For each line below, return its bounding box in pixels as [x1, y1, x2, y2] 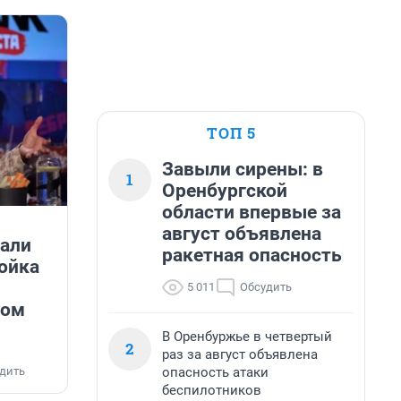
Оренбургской [162, 180, 287, 201]
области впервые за [162, 201, 341, 223]
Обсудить [240, 280, 292, 294]
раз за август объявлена [162, 346, 318, 363]
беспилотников [162, 382, 261, 398]
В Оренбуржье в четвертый [162, 328, 332, 345]
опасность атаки [162, 364, 269, 380]
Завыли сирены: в [162, 158, 323, 180]
